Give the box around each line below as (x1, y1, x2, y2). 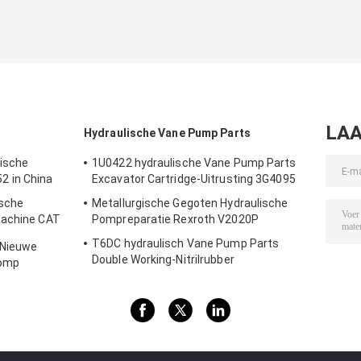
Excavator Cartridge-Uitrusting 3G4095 (92, 172, 296, 186)
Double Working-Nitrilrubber (92, 253, 234, 267)
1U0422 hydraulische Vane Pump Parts (92, 156, 297, 170)
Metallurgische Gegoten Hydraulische (92, 197, 288, 210)
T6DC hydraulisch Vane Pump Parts (92, 237, 280, 251)
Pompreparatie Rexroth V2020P (92, 213, 259, 226)
